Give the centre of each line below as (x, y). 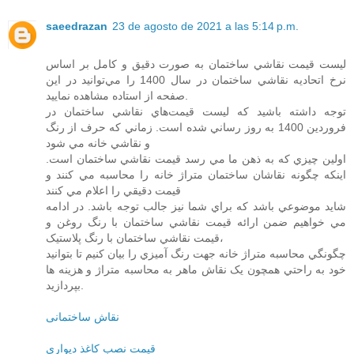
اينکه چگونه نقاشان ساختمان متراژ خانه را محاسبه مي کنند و (196, 175)
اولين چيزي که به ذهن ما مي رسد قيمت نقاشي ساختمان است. (196, 159)
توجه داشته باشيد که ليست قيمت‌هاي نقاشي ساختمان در (196, 112)
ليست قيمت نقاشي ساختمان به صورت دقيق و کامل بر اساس (196, 64)
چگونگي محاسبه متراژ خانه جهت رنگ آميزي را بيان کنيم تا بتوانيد (196, 254)
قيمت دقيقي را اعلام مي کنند (113, 191)
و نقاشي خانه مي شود (98, 143)
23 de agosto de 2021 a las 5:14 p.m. (205, 26)
